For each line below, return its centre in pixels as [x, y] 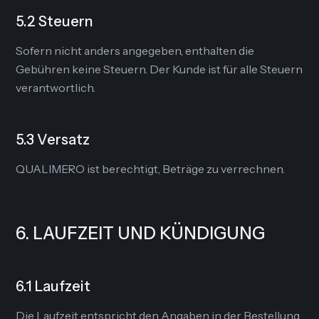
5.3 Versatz [53, 140]
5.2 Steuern [54, 21]
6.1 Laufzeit [53, 286]
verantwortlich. [56, 88]
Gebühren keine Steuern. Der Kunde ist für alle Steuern [159, 69]
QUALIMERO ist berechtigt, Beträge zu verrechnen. [151, 169]
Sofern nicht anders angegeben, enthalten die [135, 51]
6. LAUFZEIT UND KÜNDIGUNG [141, 233]
